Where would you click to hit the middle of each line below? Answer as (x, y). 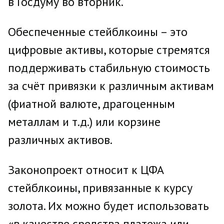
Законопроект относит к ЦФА (86, 170)
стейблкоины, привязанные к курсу (100, 188)
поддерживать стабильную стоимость (109, 68)
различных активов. (60, 140)
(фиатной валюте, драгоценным (91, 104)
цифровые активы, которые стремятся (109, 50)
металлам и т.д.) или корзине (84, 122)
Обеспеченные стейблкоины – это (98, 32)
